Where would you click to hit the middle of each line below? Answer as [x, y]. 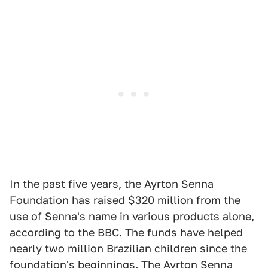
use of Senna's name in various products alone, [132, 216]
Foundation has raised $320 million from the [125, 200]
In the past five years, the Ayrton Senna [112, 184]
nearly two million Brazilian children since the [128, 249]
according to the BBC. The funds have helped [126, 232]
